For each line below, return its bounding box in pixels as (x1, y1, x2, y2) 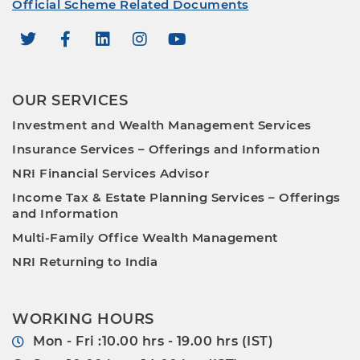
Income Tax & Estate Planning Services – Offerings (12, 190, 341, 206)
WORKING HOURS (12, 310, 154, 329)
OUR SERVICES (12, 92, 128, 110)
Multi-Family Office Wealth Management (12, 230, 278, 246)
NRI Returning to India (12, 254, 157, 270)
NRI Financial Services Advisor (12, 166, 209, 182)
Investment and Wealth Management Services (12, 117, 312, 133)
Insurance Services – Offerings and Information (12, 141, 320, 157)
